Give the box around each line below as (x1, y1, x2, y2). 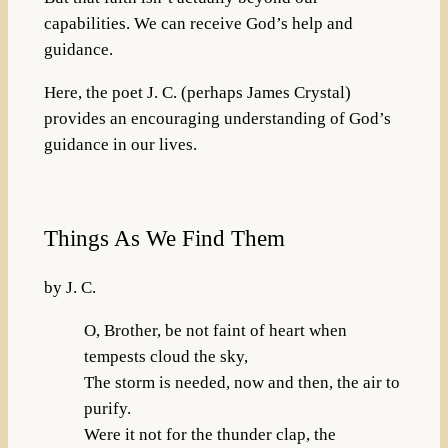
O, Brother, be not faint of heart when (83, 321, 347, 341)
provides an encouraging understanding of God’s (43, 108, 391, 128)
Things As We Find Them (43, 224, 285, 251)
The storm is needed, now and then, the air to (83, 373, 400, 393)
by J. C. (43, 278, 96, 298)
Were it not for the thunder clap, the (83, 425, 336, 445)
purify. (83, 399, 131, 419)
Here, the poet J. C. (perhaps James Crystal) (43, 82, 351, 102)
